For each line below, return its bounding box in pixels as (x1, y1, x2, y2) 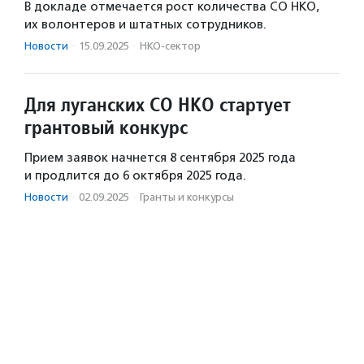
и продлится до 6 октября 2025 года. (24, 167, 246, 183)
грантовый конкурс (24, 114, 188, 140)
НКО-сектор (140, 39, 201, 52)
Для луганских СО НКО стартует (24, 91, 291, 117)
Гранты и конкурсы (140, 190, 234, 203)
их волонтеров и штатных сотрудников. (24, 16, 266, 32)
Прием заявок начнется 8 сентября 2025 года (24, 149, 296, 165)
